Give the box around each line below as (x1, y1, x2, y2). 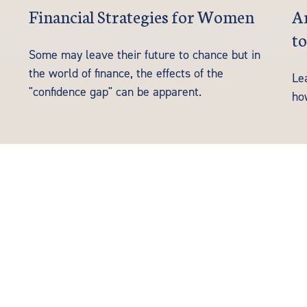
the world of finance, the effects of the (29, 66, 224, 82)
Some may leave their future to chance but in (29, 47, 261, 64)
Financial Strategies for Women (29, 4, 255, 28)
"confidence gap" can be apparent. (29, 84, 202, 101)
